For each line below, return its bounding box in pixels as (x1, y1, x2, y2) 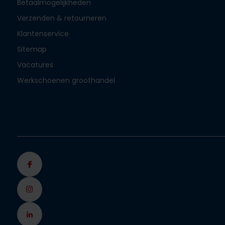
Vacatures (17, 59, 53, 70)
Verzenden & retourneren (17, 13, 106, 23)
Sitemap (17, 44, 47, 54)
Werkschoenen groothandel (17, 75, 115, 85)
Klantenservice (17, 28, 69, 39)
